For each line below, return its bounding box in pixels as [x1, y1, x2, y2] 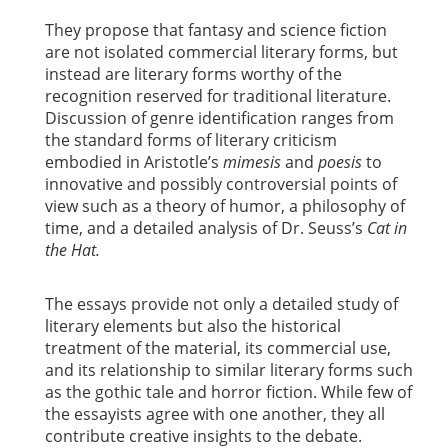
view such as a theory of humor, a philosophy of [45, 195, 405, 218]
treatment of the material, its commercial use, [45, 337, 391, 360]
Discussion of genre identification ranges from [45, 107, 394, 130]
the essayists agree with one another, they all [45, 403, 385, 426]
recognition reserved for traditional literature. [45, 85, 391, 108]
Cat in [367, 217, 407, 240]
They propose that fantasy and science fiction [45, 19, 387, 42]
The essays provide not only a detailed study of [45, 293, 398, 316]
